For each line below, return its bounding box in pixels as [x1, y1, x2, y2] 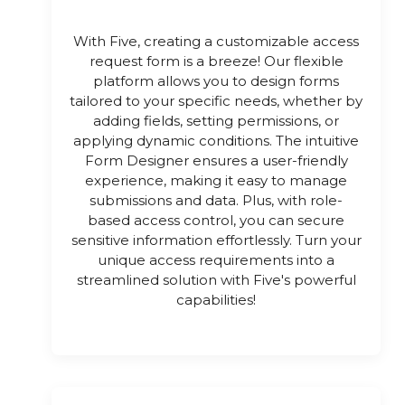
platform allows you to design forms [93, 71, 339, 89]
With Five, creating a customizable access [73, 32, 359, 50]
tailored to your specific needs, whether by [70, 91, 363, 109]
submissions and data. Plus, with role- [89, 191, 343, 209]
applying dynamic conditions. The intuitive [73, 131, 359, 149]
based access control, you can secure [88, 211, 344, 229]
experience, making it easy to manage [85, 171, 347, 189]
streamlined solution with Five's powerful [76, 270, 356, 288]
